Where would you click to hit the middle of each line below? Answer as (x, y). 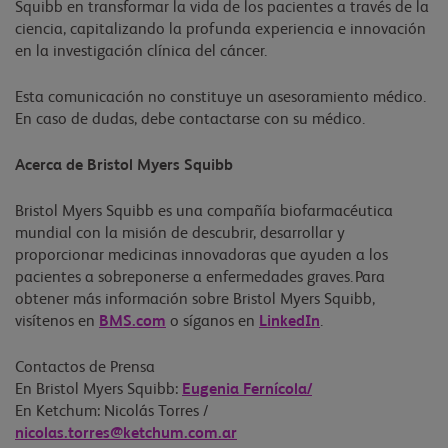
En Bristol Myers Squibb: (98, 389)
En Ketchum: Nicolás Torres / (111, 411)
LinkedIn (289, 321)
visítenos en (57, 321)
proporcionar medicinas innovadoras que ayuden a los (201, 255)
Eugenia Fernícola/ (247, 389)
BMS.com (132, 321)
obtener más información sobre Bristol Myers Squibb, (195, 299)
